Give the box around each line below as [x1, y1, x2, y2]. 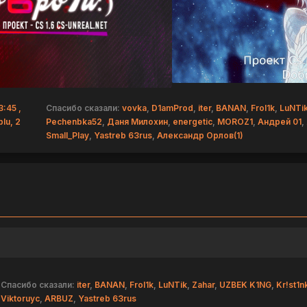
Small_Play [45, 130, 89, 140]
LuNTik [158, 279, 188, 290]
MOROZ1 [217, 116, 253, 127]
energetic [172, 116, 212, 127]
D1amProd [151, 102, 193, 113]
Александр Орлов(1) [156, 130, 243, 140]
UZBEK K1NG [219, 279, 272, 290]
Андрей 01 [257, 116, 302, 127]
